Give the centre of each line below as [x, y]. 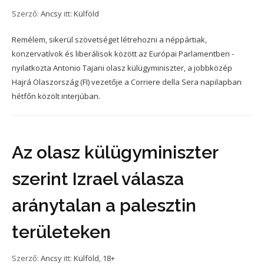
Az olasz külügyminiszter [115, 152]
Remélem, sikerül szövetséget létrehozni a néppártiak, [109, 39]
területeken [61, 232]
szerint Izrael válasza [98, 179]
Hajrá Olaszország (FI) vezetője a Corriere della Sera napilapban [127, 82]
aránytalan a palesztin [104, 205]
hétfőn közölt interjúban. [56, 96]
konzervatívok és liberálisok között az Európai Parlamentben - [123, 54]
